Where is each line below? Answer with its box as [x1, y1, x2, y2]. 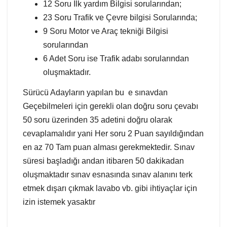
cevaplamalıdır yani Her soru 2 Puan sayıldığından [23, 129, 204, 138]
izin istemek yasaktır [23, 198, 95, 207]
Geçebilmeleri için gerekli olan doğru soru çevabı [23, 102, 198, 111]
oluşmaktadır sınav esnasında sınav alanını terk [23, 170, 193, 179]
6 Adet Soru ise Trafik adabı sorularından [43, 54, 189, 63]
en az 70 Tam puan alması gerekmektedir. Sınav [23, 143, 195, 152]
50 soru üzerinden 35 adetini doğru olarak [23, 116, 172, 125]
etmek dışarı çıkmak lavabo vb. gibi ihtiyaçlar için [23, 184, 197, 193]
